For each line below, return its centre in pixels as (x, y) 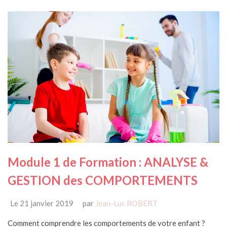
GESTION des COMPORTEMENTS (103, 180)
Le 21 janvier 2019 (42, 203)
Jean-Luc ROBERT (126, 203)
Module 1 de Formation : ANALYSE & (108, 162)
